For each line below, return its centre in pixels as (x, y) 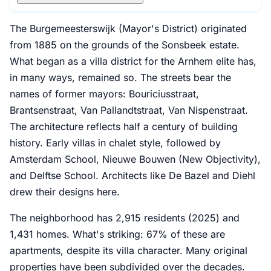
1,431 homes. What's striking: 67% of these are (117, 234)
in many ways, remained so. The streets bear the (120, 77)
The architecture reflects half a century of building (124, 126)
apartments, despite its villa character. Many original (129, 250)
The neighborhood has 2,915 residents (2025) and (125, 217)
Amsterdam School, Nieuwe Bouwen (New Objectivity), (135, 159)
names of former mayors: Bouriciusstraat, (104, 93)
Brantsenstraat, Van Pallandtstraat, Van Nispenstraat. (129, 110)
